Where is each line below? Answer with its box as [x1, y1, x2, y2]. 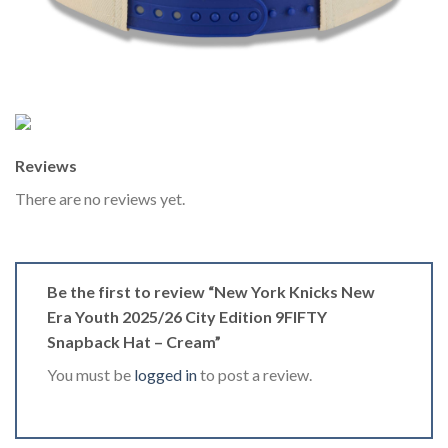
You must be [47, 364, 134, 384]
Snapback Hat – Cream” [47, 331, 224, 351]
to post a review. [197, 364, 312, 384]
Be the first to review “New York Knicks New [47, 281, 375, 301]
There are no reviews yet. [15, 188, 185, 208]
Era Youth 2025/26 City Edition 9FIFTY [47, 306, 327, 326]
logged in [134, 364, 197, 384]
